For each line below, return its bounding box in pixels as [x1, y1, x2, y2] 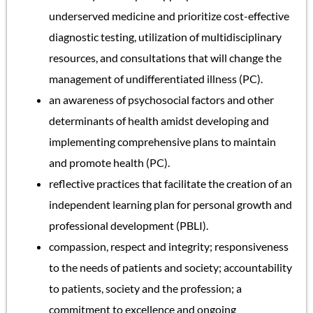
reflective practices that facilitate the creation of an [49, 176, 292, 190]
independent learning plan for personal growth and [49, 197, 292, 211]
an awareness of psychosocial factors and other [49, 92, 274, 106]
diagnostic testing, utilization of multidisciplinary [49, 29, 282, 43]
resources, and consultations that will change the [49, 50, 282, 64]
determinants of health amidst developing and [49, 113, 269, 127]
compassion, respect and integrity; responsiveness [49, 239, 289, 253]
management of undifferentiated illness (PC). [49, 71, 263, 85]
